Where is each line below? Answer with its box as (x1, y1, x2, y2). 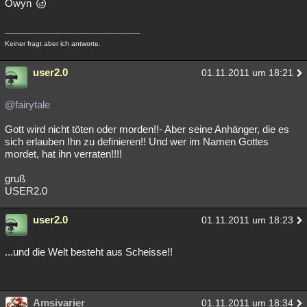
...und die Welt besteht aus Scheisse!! (5, 246, 173, 258)
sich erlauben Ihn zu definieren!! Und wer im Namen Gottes (5, 136, 269, 147)
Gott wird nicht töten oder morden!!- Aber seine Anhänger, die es (5, 123, 289, 135)
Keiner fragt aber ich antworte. (5, 40, 101, 47)
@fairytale (5, 99, 50, 110)
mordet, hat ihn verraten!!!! (5, 148, 122, 160)
